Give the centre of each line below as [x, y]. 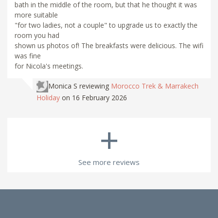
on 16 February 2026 [94, 97]
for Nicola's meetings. [49, 66]
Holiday [48, 97]
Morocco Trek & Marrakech [155, 86]
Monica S [63, 86]
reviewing [95, 86]
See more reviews [109, 162]
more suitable [36, 15]
